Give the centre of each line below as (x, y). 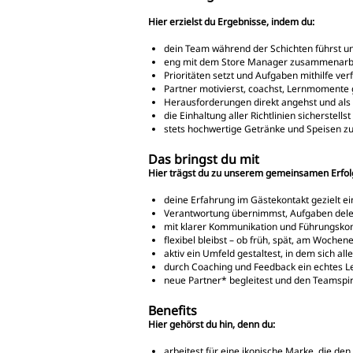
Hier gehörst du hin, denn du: (212, 324)
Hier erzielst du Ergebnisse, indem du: (231, 21)
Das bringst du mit (204, 159)
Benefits (173, 310)
